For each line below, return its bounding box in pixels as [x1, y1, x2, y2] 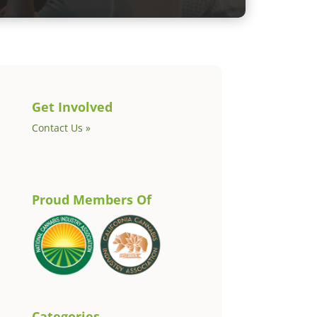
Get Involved [31, 98, 113, 116]
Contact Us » [31, 121, 91, 135]
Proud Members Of [31, 191, 151, 209]
